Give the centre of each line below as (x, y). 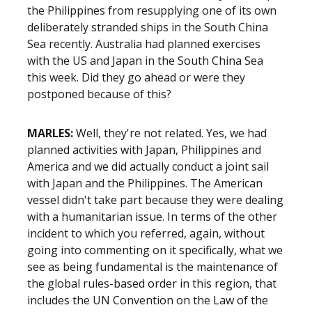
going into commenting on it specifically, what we (155, 250)
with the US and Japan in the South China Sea (145, 61)
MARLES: (50, 133)
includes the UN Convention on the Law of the (148, 300)
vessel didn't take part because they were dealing (155, 200)
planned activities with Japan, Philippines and (144, 150)
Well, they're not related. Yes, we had (170, 133)
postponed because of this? (99, 94)
